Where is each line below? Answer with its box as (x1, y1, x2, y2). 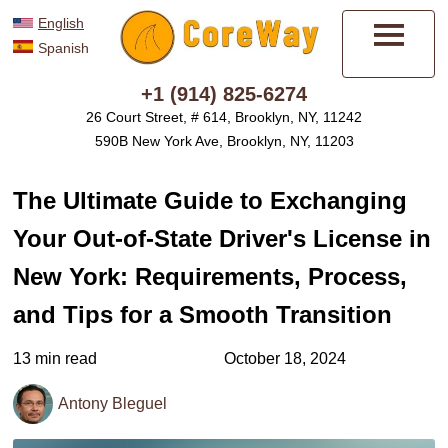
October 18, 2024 (224, 350, 346, 367)
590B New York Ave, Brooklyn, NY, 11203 (94, 133, 354, 149)
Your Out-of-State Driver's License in (13, 225, 431, 252)
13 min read (13, 350, 97, 367)
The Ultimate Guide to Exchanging (13, 187, 407, 214)
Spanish (38, 40, 89, 56)
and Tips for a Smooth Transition (13, 301, 392, 328)
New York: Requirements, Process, (13, 263, 407, 290)
